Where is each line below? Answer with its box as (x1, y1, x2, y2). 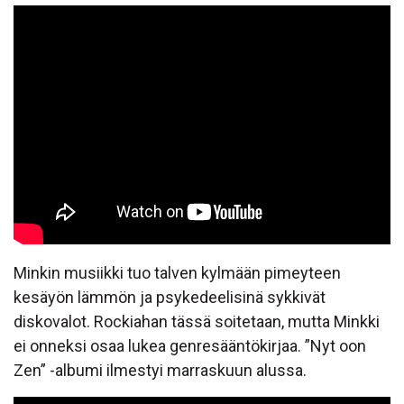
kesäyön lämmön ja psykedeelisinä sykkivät (14, 288, 326, 308)
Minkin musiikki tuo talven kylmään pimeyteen (14, 263, 341, 283)
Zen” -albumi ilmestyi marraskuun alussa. (14, 361, 307, 381)
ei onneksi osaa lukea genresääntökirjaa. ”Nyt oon (14, 336, 366, 356)
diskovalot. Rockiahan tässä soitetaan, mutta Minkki (14, 312, 380, 332)
